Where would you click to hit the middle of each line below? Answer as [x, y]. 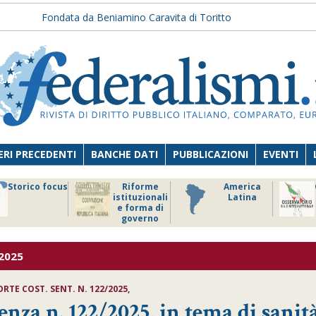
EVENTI [281, 154]
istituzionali [140, 197]
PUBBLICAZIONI [211, 154]
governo [140, 218]
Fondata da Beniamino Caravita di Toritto [136, 17]
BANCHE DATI [125, 154]
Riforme [140, 187]
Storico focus [38, 187]
